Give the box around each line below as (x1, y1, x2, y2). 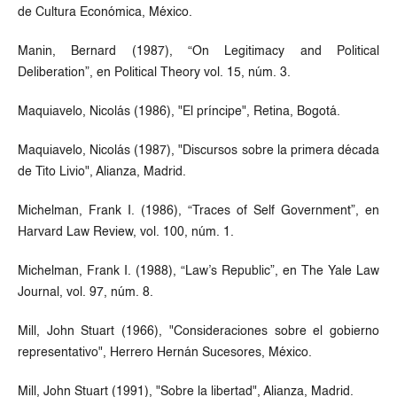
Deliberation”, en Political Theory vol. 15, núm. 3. (17, 66, 291, 79)
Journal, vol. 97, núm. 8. (17, 285, 153, 299)
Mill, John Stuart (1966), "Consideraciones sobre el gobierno (17, 324, 380, 338)
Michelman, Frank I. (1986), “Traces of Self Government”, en (17, 204, 380, 217)
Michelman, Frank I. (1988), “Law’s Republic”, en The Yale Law (17, 264, 380, 277)
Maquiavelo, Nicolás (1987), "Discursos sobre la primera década (17, 144, 380, 157)
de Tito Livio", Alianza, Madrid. (17, 165, 186, 178)
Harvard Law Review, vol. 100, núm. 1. (17, 225, 234, 238)
